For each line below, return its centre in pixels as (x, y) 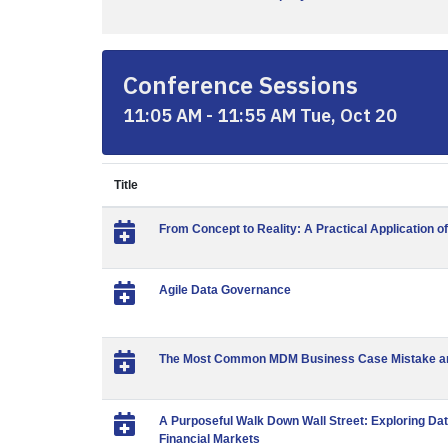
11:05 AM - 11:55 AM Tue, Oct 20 (260, 115)
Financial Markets (209, 439)
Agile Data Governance (225, 290)
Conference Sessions (240, 85)
